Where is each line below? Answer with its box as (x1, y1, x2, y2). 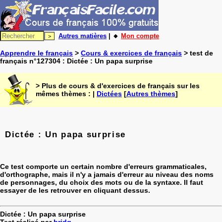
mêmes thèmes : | (36, 90, 97, 98)
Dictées (97, 90, 122, 98)
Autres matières (58, 32, 107, 40)
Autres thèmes (126, 90, 175, 98)
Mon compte (121, 32, 159, 40)
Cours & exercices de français (81, 49, 182, 57)
